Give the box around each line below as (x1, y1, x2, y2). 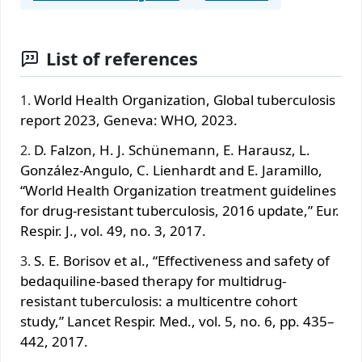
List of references (46, 46, 198, 70)
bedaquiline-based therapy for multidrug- (20, 271, 286, 290)
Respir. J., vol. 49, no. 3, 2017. (20, 221, 206, 240)
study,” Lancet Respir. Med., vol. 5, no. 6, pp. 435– (20, 311, 335, 330)
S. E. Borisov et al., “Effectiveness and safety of (34, 250, 330, 270)
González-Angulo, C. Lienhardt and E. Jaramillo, (20, 160, 322, 179)
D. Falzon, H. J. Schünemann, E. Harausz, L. (34, 140, 310, 159)
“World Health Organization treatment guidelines (20, 180, 336, 200)
